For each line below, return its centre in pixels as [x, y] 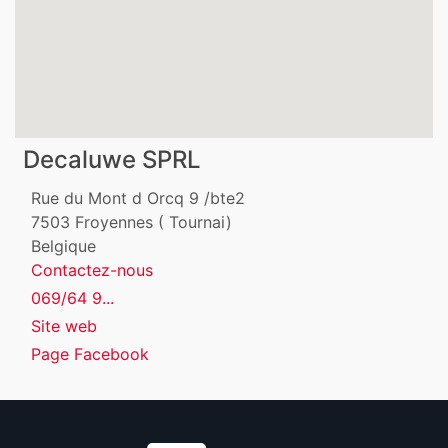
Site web [64, 326]
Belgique [63, 246]
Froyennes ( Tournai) [153, 222]
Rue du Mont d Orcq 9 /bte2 [138, 198]
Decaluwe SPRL [112, 160]
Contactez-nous [92, 270]
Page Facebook [90, 354]
